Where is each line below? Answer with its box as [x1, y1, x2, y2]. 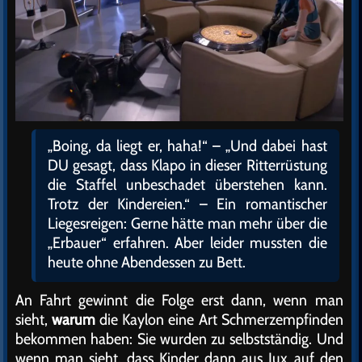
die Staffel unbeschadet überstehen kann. [48, 174, 327, 194]
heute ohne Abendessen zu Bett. [48, 251, 246, 271]
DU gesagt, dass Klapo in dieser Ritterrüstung [48, 154, 327, 175]
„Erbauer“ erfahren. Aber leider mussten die [48, 232, 327, 252]
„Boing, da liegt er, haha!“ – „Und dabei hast [48, 135, 327, 155]
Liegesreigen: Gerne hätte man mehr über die [48, 213, 327, 233]
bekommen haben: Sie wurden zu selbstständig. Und [15, 328, 343, 348]
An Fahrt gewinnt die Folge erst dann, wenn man [15, 289, 343, 309]
